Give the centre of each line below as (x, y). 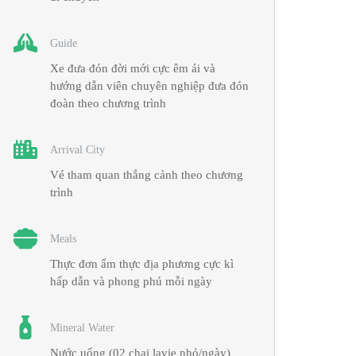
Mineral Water (83, 327)
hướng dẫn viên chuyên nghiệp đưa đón (150, 86)
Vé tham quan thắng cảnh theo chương (147, 175)
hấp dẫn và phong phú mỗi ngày (132, 281)
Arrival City (78, 149)
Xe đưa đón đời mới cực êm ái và (133, 68)
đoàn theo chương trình (108, 103)
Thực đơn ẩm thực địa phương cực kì (142, 264)
